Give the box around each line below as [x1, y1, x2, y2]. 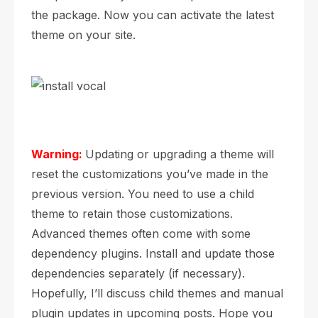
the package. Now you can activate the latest [31, 8, 274, 22]
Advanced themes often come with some [31, 226, 251, 241]
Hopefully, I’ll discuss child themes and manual [31, 286, 283, 300]
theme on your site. [31, 28, 136, 42]
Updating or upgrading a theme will [85, 147, 274, 161]
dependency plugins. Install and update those [31, 246, 275, 261]
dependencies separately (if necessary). [31, 266, 245, 280]
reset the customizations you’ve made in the [31, 167, 268, 181]
